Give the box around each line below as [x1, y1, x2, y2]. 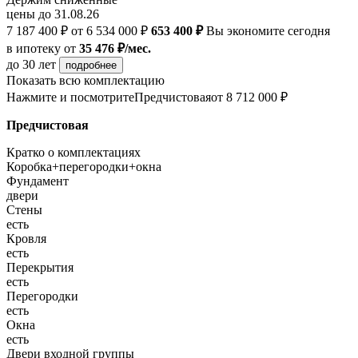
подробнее [66, 58, 117, 71]
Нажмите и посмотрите [6, 89, 134, 104]
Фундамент [6, 173, 69, 188]
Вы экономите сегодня [203, 23, 330, 38]
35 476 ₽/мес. [79, 41, 151, 55]
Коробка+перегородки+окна [6, 159, 161, 173]
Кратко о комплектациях [6, 145, 141, 159]
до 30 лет [6, 57, 59, 71]
